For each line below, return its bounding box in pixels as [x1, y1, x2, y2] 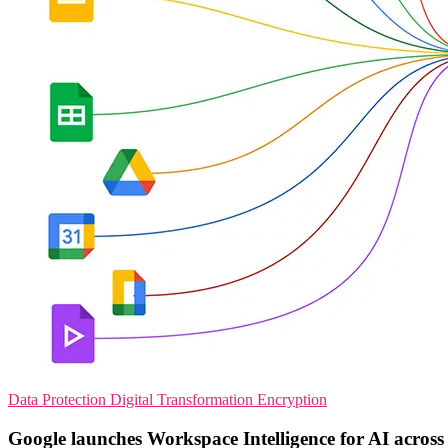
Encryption [257, 391, 327, 409]
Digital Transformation [110, 391, 257, 409]
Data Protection [8, 391, 110, 409]
